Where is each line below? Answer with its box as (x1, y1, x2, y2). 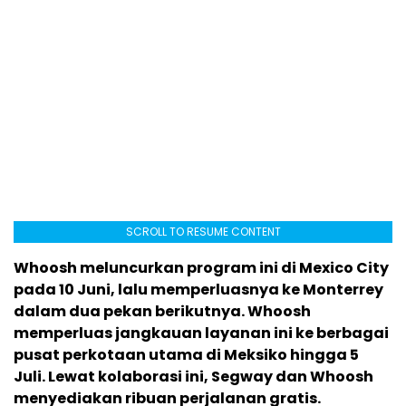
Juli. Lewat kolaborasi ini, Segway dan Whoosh (14, 365, 373, 387)
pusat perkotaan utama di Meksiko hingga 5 (14, 343, 359, 365)
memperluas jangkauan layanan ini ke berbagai (14, 322, 389, 343)
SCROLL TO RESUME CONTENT (125, 223, 281, 239)
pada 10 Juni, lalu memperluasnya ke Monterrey (14, 278, 383, 300)
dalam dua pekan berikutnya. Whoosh (14, 300, 311, 322)
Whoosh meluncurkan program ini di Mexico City (14, 256, 389, 278)
